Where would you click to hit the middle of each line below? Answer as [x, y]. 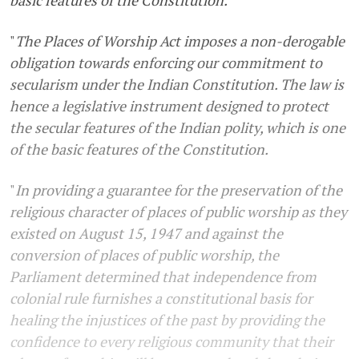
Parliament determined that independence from [163, 276]
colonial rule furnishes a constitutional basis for [161, 298]
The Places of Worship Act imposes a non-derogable [180, 40]
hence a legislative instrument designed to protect [169, 105]
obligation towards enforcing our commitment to [166, 62]
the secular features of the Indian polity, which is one [177, 127]
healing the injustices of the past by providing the [167, 319]
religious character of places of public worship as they [178, 211]
